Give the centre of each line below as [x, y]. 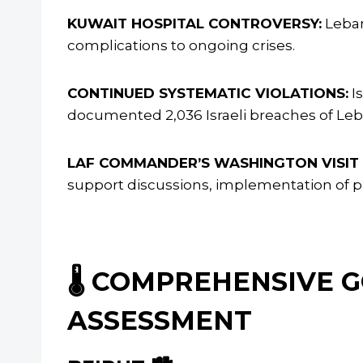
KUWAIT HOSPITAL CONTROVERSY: [194, 24]
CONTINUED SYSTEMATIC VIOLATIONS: [208, 94]
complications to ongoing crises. [181, 46]
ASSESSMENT [160, 321]
